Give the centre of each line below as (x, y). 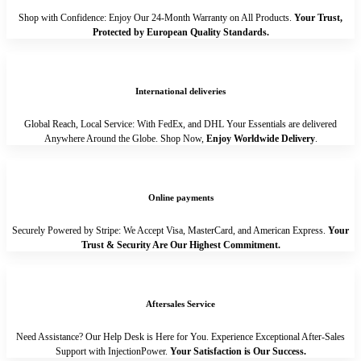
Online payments (180, 197)
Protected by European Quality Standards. (180, 32)
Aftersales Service (180, 303)
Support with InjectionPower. (111, 351)
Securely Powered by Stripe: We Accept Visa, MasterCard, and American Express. (170, 230)
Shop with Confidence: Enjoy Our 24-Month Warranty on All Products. (156, 17)
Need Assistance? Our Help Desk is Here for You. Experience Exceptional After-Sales (180, 336)
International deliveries (180, 91)
